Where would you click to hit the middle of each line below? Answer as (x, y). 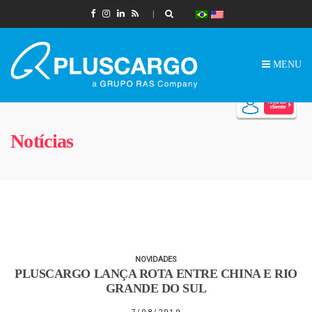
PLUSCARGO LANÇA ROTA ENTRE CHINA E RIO (156, 273)
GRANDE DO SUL (156, 288)
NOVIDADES (156, 259)
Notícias (42, 141)
